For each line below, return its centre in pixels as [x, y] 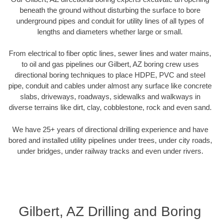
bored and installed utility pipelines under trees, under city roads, [110, 140]
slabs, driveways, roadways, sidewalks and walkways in [110, 97]
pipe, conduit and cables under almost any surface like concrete [110, 86]
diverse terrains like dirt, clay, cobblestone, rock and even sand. [110, 108]
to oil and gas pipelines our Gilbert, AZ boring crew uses [110, 64]
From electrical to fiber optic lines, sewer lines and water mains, [110, 54]
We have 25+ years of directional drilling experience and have [110, 129]
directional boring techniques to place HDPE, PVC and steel [110, 75]
